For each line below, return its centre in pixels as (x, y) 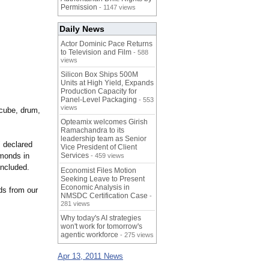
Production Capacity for (99, 92)
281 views (75, 204)
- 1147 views (116, 8)
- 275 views (136, 235)
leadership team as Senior (104, 139)
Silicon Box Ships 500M (99, 75)
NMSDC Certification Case (104, 196)
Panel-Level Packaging (99, 100)
